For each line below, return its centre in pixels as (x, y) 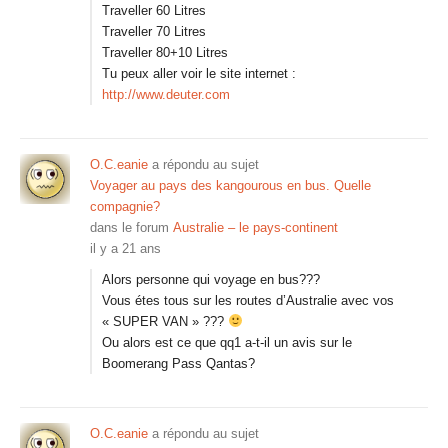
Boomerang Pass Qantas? (178, 363)
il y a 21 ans (125, 248)
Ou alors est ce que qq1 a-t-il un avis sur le (227, 342)
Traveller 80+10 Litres (165, 52)
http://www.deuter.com (166, 94)
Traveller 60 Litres (154, 10)
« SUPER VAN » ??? (165, 321)
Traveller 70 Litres (154, 31)
